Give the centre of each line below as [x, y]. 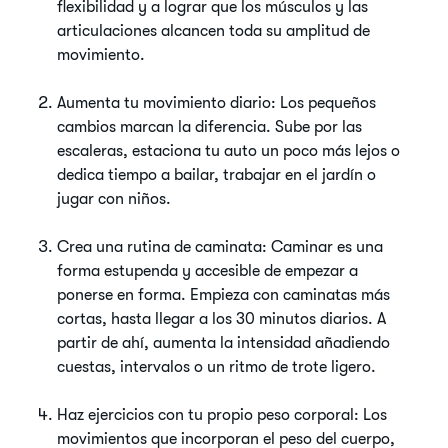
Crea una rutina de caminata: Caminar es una [220, 247]
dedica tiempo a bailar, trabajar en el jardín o [217, 175]
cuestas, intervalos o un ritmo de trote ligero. [217, 367]
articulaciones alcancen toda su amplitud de [214, 31]
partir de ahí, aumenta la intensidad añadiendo [224, 343]
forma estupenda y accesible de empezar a [208, 271]
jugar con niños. [114, 199]
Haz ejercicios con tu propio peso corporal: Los [222, 415]
